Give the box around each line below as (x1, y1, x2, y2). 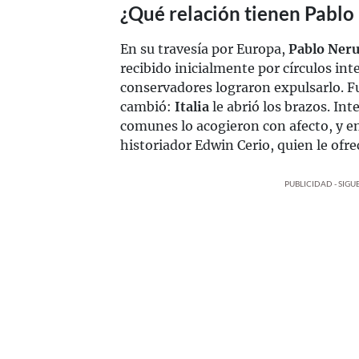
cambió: (120, 99, 175, 115)
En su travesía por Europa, (120, 41, 288, 57)
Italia (175, 99, 209, 115)
